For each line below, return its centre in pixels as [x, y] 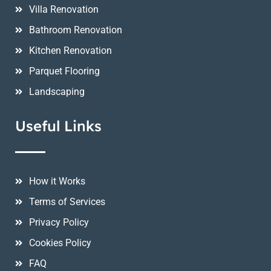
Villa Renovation [64, 9]
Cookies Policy [60, 243]
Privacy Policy [59, 222]
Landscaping [57, 91]
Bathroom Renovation [75, 30]
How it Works [57, 181]
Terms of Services [67, 201]
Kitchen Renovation [70, 50]
